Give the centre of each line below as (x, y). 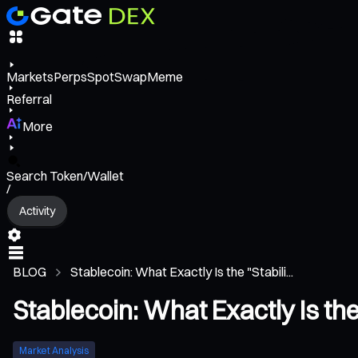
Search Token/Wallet (65, 176)
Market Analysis (54, 350)
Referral (29, 99)
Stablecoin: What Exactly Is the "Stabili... (182, 272)
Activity (37, 211)
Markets (30, 77)
